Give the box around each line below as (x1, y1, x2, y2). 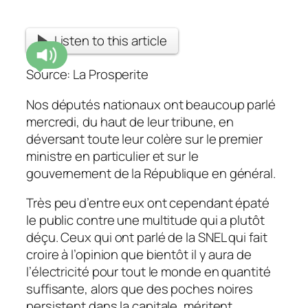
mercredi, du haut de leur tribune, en (26, 112, 234, 131)
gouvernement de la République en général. (26, 164, 276, 182)
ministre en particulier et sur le (26, 146, 199, 165)
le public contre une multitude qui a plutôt (26, 211, 265, 230)
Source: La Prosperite (26, 65, 148, 84)
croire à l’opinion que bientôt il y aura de (26, 245, 252, 264)
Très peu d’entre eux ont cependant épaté (26, 194, 269, 212)
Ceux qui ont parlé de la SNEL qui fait (58, 228, 267, 247)
